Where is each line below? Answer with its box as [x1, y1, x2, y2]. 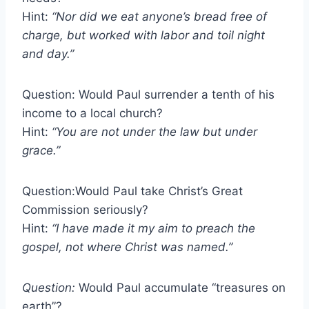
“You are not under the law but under [52, 124, 257, 139]
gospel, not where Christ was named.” [22, 239, 232, 254]
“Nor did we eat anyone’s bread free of [52, 9, 267, 23]
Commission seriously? [22, 202, 148, 217]
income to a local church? [22, 106, 163, 120]
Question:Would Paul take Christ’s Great [22, 183, 243, 198]
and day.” [22, 46, 74, 61]
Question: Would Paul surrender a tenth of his [22, 87, 275, 101]
